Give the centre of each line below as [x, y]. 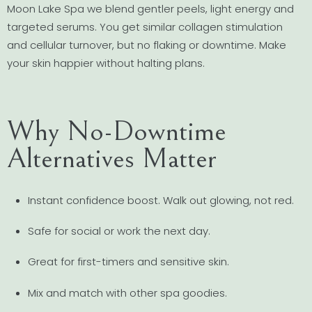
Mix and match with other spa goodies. [127, 292]
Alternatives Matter [112, 159]
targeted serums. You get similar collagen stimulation [145, 26]
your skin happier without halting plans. [106, 63]
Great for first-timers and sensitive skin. [128, 262]
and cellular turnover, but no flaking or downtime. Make [147, 45]
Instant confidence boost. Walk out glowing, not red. [161, 200]
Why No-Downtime [117, 132]
